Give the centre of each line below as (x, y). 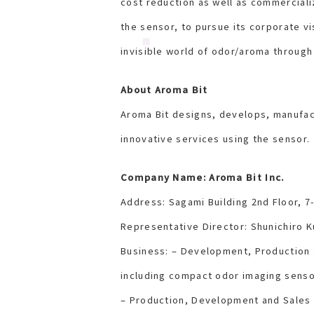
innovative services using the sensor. (216, 139)
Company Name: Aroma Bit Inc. (203, 177)
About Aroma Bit (164, 90)
